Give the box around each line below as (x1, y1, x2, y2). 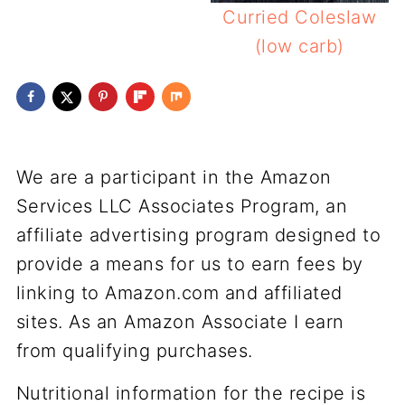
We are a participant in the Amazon (15, 166, 332, 189)
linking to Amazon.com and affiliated (15, 282, 343, 305)
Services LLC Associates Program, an (15, 195, 348, 218)
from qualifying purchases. (15, 340, 253, 363)
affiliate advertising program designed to (15, 224, 381, 247)
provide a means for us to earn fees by (15, 253, 363, 276)
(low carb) (254, 35, 344, 58)
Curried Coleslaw (222, 6, 377, 29)
